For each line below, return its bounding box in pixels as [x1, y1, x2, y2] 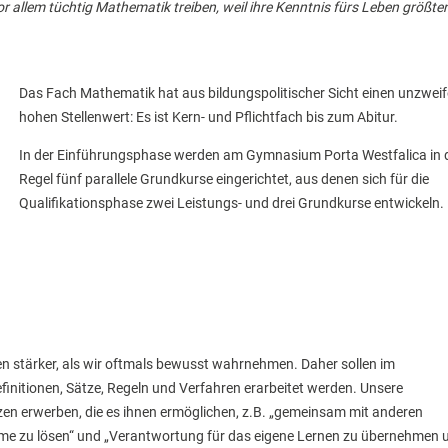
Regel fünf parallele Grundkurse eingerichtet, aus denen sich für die [19, 171, 429, 188]
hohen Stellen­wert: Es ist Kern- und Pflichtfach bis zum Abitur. [19, 109, 398, 126]
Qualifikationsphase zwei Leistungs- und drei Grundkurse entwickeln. [19, 195, 444, 212]
